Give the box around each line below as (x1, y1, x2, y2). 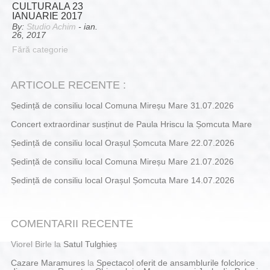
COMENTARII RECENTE (10, 218, 133, 230)
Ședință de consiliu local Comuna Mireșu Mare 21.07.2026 (10, 157, 234, 167)
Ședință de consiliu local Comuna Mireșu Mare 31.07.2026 (10, 101, 234, 111)
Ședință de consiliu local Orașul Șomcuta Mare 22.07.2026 (10, 138, 234, 148)
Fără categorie (12, 45, 68, 55)
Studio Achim (27, 22, 76, 32)
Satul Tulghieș (63, 239, 117, 250)
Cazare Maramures (10, 258, 85, 268)
